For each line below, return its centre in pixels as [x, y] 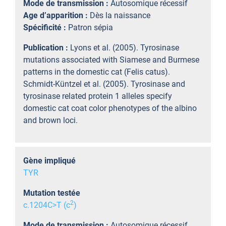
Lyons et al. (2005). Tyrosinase [125, 48]
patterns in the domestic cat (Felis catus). [97, 72]
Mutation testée [52, 193]
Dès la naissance [120, 15]
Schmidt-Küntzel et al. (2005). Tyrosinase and [104, 84]
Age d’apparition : [56, 15]
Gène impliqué [49, 161]
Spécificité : [46, 27]
